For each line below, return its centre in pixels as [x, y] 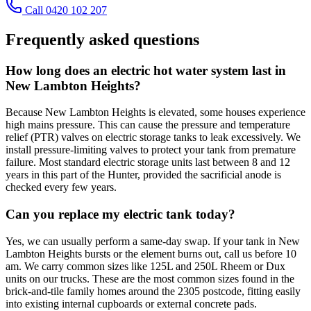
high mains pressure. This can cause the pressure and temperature [148, 125]
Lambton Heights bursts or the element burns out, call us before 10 [151, 253]
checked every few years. [61, 187]
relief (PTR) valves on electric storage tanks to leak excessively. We [153, 137]
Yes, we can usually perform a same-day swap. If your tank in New [153, 241]
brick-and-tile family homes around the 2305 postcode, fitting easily [153, 291]
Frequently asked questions [102, 39]
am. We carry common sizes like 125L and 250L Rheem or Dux [145, 266]
